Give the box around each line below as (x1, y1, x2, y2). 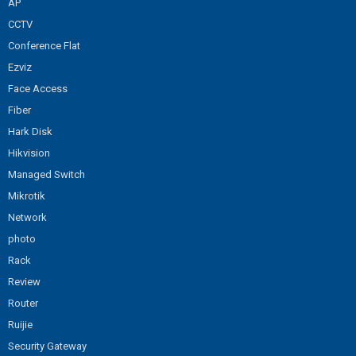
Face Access (8, 82, 68, 95)
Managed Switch (8, 168, 85, 180)
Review (8, 275, 41, 288)
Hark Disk (8, 125, 52, 137)
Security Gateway (8, 339, 87, 352)
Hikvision (8, 146, 50, 159)
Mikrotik (8, 189, 45, 202)
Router (8, 296, 38, 309)
